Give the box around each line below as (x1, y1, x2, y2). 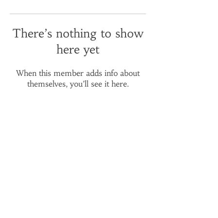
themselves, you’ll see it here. (27, 79, 129, 89)
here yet (56, 42, 99, 57)
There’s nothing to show (12, 26, 144, 41)
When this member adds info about (16, 68, 140, 78)
